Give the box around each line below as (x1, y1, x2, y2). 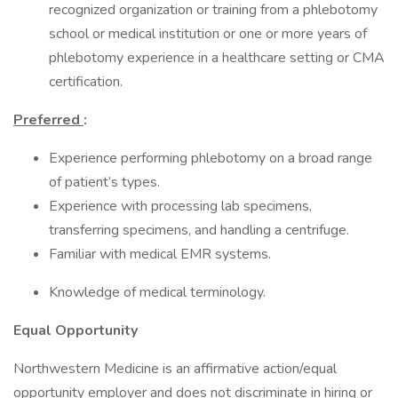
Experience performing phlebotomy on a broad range (49, 148, 372, 168)
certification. (49, 72, 126, 92)
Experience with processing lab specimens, (49, 196, 312, 216)
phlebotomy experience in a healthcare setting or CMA (49, 48, 385, 68)
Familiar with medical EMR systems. (49, 244, 275, 264)
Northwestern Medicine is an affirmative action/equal (13, 359, 337, 378)
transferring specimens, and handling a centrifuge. (49, 220, 353, 240)
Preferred (13, 110, 84, 130)
